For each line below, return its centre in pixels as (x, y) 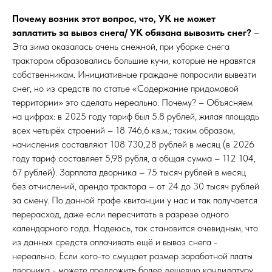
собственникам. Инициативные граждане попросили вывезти (134, 75)
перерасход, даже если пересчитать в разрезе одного (121, 214)
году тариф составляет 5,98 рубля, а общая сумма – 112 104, (134, 158)
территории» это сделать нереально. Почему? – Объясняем (132, 103)
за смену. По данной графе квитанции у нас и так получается (135, 200)
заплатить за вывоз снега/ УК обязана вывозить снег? (132, 33)
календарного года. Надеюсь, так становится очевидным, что (135, 228)
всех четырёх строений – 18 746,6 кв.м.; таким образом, (124, 131)
